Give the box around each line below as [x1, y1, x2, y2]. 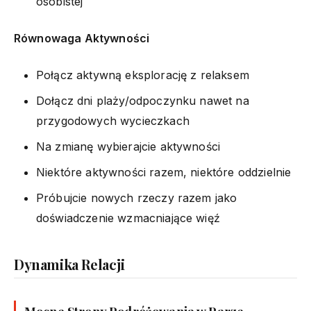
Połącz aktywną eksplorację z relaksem [36, 67, 249, 82]
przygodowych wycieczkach [36, 113, 190, 128]
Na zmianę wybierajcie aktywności [36, 139, 221, 153]
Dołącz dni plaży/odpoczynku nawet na [36, 93, 249, 108]
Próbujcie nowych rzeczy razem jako [36, 190, 237, 205]
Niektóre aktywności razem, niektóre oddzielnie [36, 165, 292, 179]
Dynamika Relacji [14, 254, 125, 274]
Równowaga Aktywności [14, 31, 150, 45]
